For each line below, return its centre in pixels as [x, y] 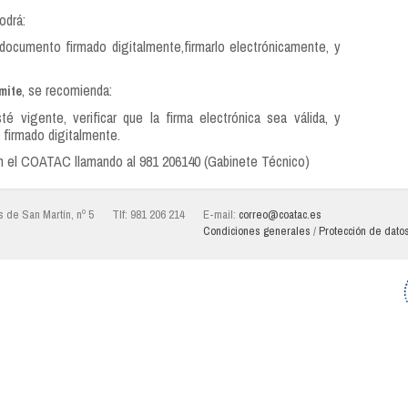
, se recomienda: [67, 90]
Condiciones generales [257, 231]
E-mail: [221, 214]
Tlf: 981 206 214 [148, 214]
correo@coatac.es [280, 214]
